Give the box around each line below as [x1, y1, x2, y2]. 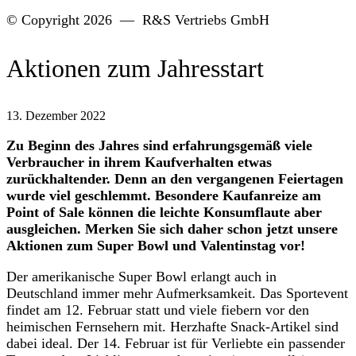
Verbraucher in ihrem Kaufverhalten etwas [6, 154, 272, 170]
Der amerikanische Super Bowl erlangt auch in [6, 269, 277, 284]
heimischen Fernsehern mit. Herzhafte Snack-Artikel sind [6, 319, 339, 335]
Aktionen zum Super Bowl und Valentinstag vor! [6, 238, 305, 253]
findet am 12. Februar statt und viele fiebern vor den [6, 302, 309, 318]
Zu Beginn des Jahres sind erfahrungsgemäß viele [6, 137, 312, 153]
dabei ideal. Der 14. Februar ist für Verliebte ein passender [6, 335, 345, 351]
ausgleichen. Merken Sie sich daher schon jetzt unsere [6, 221, 338, 237]
